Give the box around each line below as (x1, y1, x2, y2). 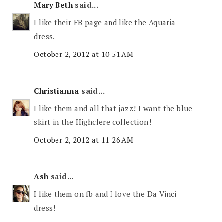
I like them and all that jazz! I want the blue (34, 103, 193, 113)
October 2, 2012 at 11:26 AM (34, 134, 134, 145)
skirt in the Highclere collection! (34, 117, 152, 127)
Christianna (34, 85, 79, 96)
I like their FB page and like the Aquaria (34, 17, 176, 28)
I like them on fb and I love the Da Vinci (34, 189, 177, 199)
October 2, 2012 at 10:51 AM (34, 49, 134, 59)
